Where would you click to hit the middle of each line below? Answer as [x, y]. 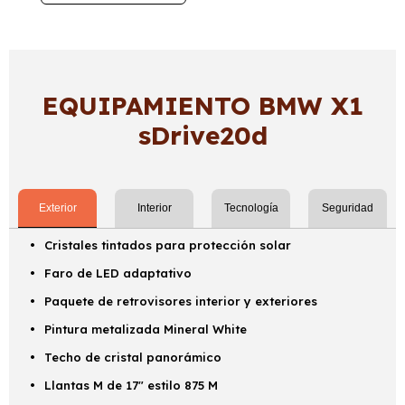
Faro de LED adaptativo [118, 273]
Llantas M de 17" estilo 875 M [132, 386]
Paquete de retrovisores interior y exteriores [181, 301]
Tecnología [251, 208]
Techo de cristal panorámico [133, 358]
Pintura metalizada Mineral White [146, 330]
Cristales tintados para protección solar [168, 245]
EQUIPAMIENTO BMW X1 [202, 106]
